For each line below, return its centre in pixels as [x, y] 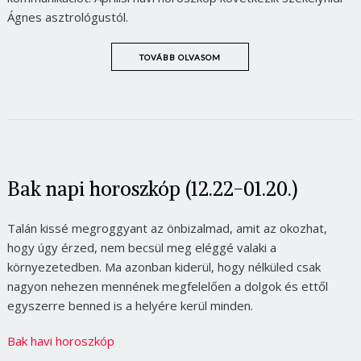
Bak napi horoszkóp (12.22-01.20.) [152, 188]
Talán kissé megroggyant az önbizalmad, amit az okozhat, [167, 228]
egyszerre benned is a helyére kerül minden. [130, 305]
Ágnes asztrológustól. [67, 17]
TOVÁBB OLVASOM [180, 57]
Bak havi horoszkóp [60, 340]
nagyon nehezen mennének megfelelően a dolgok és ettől [167, 286]
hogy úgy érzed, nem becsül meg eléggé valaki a [141, 247]
